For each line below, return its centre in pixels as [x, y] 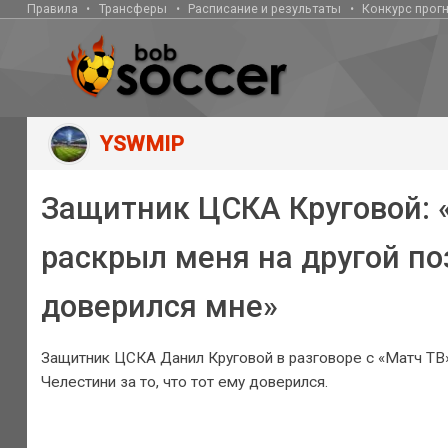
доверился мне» [159, 306]
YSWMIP [142, 143]
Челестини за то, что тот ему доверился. [184, 382]
